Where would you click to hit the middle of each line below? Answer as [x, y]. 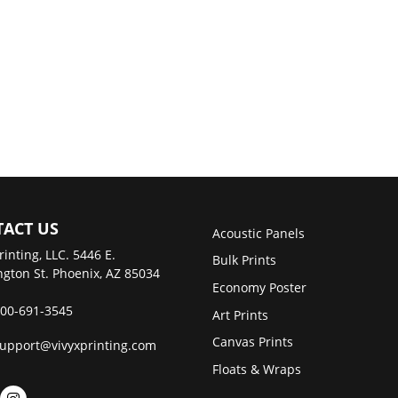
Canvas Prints [253, 342]
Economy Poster [259, 288]
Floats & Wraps [257, 369]
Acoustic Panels [259, 233]
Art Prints [240, 314]
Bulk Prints [244, 260]
